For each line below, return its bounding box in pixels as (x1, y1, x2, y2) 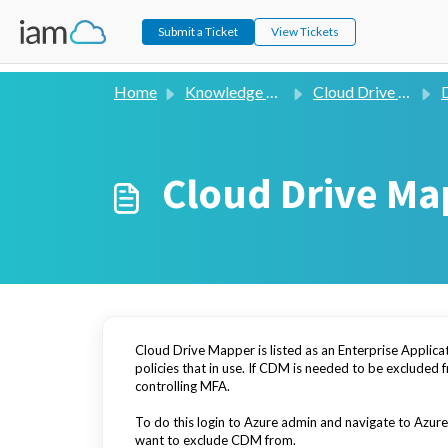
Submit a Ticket (158, 23, 239, 39)
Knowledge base (185, 82, 266, 101)
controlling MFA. (135, 378, 233, 394)
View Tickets (271, 23, 340, 39)
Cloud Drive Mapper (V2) (313, 82, 398, 101)
